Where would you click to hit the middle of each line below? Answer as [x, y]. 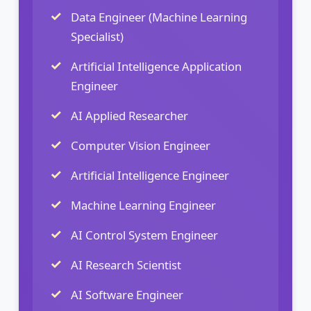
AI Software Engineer [127, 294]
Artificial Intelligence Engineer [150, 175]
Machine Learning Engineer [143, 205]
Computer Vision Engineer [141, 145]
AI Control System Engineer [144, 235]
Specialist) [97, 36]
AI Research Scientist [126, 264]
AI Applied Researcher [129, 115]
